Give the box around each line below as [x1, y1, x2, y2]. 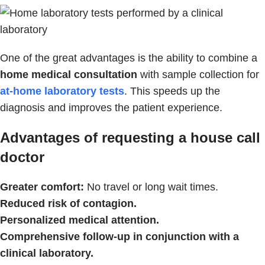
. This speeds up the [124, 85, 220, 98]
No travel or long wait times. [84, 181, 218, 193]
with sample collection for [137, 69, 259, 81]
